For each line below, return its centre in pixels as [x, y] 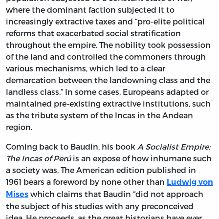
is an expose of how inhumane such [141, 158]
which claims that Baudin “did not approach [116, 194]
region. [19, 127]
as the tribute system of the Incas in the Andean [99, 115]
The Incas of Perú [38, 158]
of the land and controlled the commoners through [106, 56]
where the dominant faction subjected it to [90, 9]
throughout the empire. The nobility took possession [108, 44]
